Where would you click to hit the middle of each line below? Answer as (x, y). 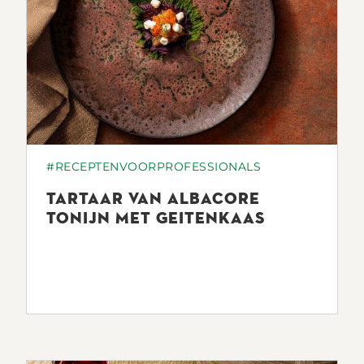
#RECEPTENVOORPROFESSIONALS (154, 166)
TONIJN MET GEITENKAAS (156, 217)
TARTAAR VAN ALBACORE (153, 198)
